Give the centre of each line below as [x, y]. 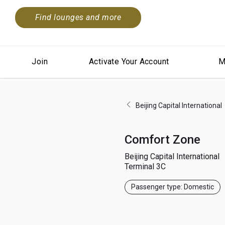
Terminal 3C [145, 166]
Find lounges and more [78, 17]
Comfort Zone [162, 139]
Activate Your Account [129, 62]
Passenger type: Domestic [173, 187]
